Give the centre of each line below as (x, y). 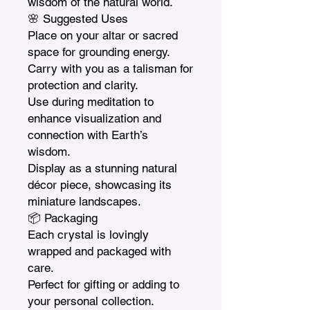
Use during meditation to (91, 101)
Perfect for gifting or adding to (103, 284)
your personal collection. (91, 301)
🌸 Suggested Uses (78, 18)
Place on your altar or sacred (103, 35)
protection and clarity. (83, 85)
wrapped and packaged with (99, 251)
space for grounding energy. (99, 52)
